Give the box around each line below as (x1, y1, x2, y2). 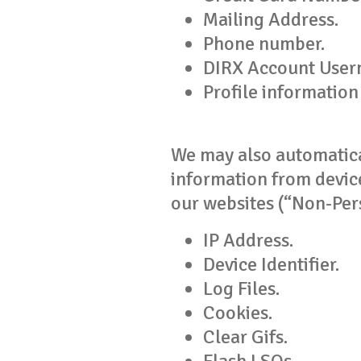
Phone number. (203, 31, 325, 56)
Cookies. (203, 301, 272, 325)
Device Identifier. (203, 252, 339, 276)
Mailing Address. (203, 7, 338, 31)
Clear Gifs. (203, 325, 288, 349)
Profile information (203, 80, 359, 104)
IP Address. (203, 228, 293, 252)
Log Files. (203, 276, 280, 301)
